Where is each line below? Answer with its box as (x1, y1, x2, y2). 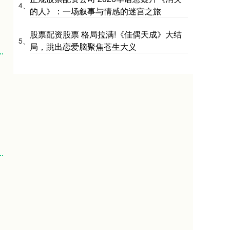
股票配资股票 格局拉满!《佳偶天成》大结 (30, 28, 182, 40)
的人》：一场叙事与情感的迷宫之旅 (30, 5, 161, 17)
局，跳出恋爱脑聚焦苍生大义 (30, 41, 137, 52)
